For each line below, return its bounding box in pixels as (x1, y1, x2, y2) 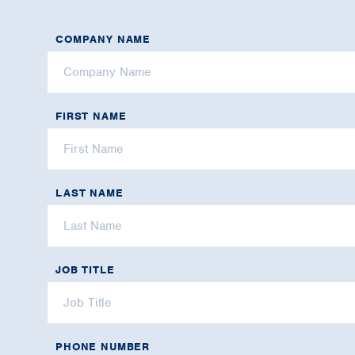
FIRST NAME (55, 109, 127, 123)
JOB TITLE (55, 263, 115, 277)
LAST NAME (55, 186, 124, 200)
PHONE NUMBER (55, 340, 151, 353)
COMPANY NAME (55, 32, 151, 46)
